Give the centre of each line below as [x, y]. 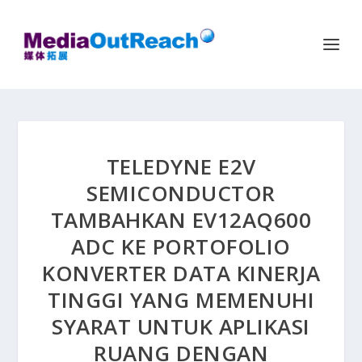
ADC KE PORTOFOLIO [181, 246]
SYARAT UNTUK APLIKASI [181, 326]
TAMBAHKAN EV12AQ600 [181, 220]
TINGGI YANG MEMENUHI [181, 300]
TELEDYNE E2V [181, 166]
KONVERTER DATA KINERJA [181, 273]
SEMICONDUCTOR [181, 193]
